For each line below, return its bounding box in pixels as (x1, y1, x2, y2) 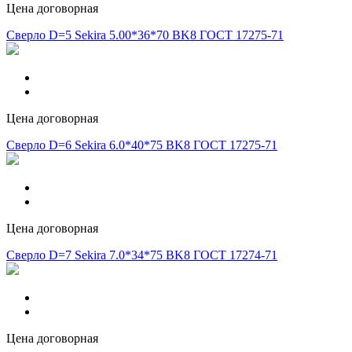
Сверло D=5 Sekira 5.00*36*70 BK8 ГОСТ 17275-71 (6, 28, 284, 42)
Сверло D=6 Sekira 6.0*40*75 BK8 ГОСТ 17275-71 (6, 138, 277, 152)
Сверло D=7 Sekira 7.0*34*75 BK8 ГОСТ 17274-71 (6, 248, 277, 262)
